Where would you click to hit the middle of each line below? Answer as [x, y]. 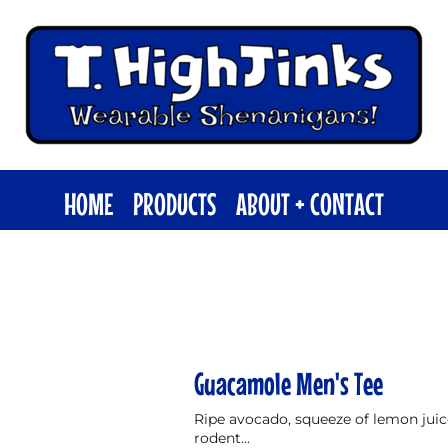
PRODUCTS [174, 203]
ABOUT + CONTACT [310, 203]
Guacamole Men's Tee [288, 383]
